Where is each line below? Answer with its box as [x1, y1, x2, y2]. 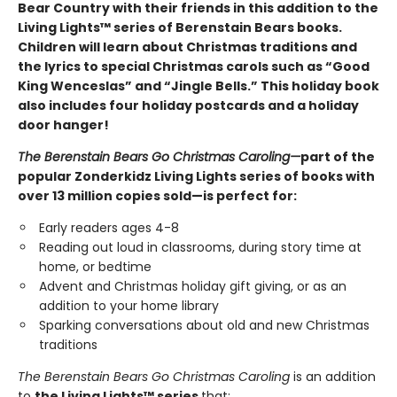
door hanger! [18, 116, 109, 134]
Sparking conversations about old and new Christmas [39, 316, 370, 334]
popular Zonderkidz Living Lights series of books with [18, 167, 375, 185]
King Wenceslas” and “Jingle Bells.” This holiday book [18, 77, 379, 95]
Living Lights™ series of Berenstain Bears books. [18, 19, 342, 36]
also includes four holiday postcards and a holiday [18, 97, 359, 114]
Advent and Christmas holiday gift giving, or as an [39, 277, 346, 295]
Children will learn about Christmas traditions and [18, 38, 357, 56]
